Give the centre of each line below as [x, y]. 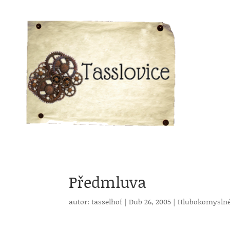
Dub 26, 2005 [150, 202]
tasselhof [107, 202]
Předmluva [108, 182]
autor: [80, 202]
